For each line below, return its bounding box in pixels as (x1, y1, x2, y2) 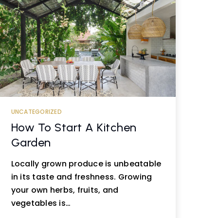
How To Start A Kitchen (11, 120, 137, 134)
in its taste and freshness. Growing (11, 171, 152, 182)
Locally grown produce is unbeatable (11, 158, 162, 169)
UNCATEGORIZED (11, 108, 62, 116)
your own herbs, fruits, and (11, 184, 119, 196)
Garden (11, 135, 51, 149)
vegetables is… (11, 198, 71, 209)
